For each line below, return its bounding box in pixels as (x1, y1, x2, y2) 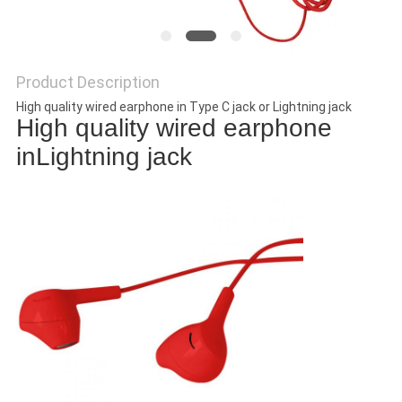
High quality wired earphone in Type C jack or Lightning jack (15, 100, 352, 115)
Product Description (15, 73, 160, 92)
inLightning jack (15, 143, 192, 171)
